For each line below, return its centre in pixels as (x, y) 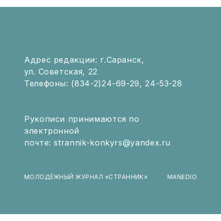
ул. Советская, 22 (61, 72)
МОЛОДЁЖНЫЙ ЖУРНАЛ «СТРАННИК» (86, 177)
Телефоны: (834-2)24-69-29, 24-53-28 (103, 83)
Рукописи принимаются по (82, 119)
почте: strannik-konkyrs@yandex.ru (98, 143)
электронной (52, 131)
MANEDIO (182, 177)
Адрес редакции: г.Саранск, (84, 60)
